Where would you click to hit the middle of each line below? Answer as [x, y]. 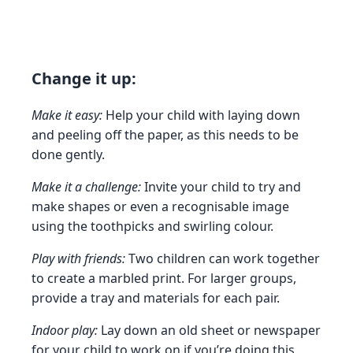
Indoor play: [65, 330]
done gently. [68, 154]
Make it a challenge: [86, 187]
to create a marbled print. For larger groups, [164, 278]
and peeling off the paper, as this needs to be [165, 135]
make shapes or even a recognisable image [160, 206]
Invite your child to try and [221, 187]
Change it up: [84, 78]
